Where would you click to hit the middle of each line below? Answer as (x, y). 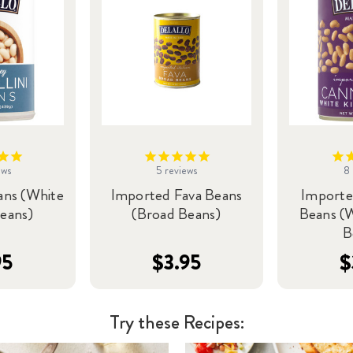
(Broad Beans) (176, 214)
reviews (180, 171)
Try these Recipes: (176, 323)
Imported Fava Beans (176, 195)
